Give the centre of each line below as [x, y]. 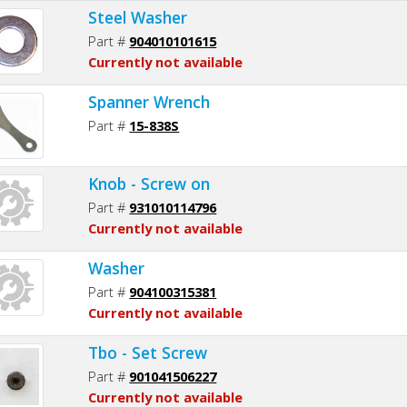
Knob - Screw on [149, 183]
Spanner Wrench [149, 101]
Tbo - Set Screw [148, 352]
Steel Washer [138, 17]
